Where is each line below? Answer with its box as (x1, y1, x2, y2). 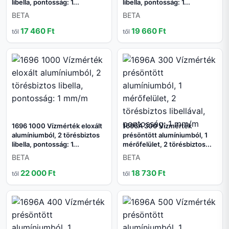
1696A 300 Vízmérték (123, 122, 192, 130)
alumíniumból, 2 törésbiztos (12, 131, 100, 140)
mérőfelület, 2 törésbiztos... (123, 140, 212, 149)
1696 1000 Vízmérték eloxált (12, 122, 102, 130)
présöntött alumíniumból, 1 (123, 131, 208, 140)
